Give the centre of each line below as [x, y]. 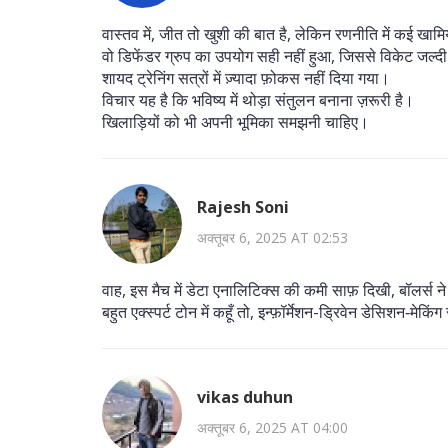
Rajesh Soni [243, 207]
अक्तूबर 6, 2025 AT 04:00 [272, 428]
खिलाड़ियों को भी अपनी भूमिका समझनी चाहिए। [235, 121]
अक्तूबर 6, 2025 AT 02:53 [272, 238]
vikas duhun [245, 397]
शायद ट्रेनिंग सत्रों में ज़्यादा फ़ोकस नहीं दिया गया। [246, 77]
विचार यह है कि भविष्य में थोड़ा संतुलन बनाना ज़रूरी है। [258, 99]
